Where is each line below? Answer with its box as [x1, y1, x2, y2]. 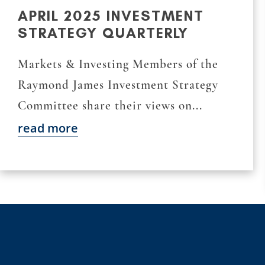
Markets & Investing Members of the [18, 56, 218, 72]
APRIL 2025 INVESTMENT [18, 7, 204, 24]
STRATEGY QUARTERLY [18, 24, 189, 41]
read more [18, 119, 78, 136]
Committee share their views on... [18, 98, 202, 113]
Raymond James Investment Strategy [18, 77, 218, 92]
